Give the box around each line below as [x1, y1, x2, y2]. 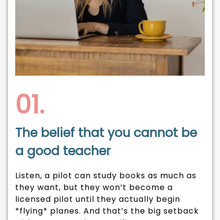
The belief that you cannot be [15, 124, 197, 142]
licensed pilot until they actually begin [15, 193, 180, 205]
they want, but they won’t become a [15, 182, 173, 193]
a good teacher [15, 142, 114, 160]
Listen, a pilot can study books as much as [15, 170, 196, 182]
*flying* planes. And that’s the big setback [15, 205, 199, 217]
